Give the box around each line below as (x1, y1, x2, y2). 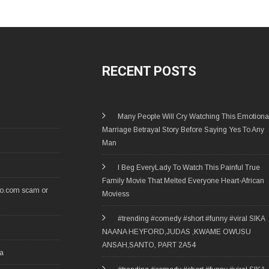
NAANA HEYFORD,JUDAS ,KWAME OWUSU (101, 228, 251, 237)
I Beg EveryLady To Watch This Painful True (117, 163, 260, 172)
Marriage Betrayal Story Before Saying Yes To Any (101, 125, 264, 134)
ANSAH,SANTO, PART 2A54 (101, 241, 196, 250)
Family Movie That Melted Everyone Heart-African (101, 177, 264, 186)
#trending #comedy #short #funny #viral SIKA (117, 214, 265, 223)
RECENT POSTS (101, 64, 196, 79)
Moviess (101, 190, 129, 199)
